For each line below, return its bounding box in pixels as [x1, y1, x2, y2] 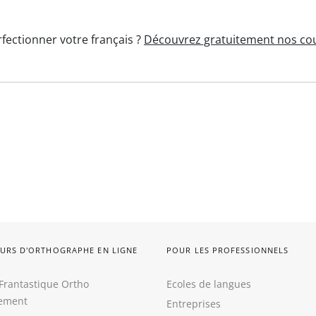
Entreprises [166, 297, 221, 310]
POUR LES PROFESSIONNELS [166, 245, 289, 255]
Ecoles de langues [166, 277, 251, 291]
